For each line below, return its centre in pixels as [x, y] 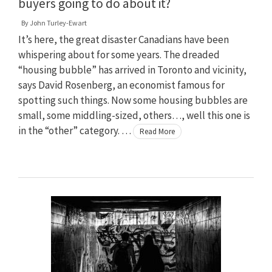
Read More [157, 131]
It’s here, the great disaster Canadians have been [124, 39]
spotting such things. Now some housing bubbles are [133, 100]
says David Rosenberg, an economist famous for [121, 85]
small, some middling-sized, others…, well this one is [134, 115]
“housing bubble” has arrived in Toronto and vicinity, [132, 70]
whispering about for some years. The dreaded [119, 54]
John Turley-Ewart [58, 22]
